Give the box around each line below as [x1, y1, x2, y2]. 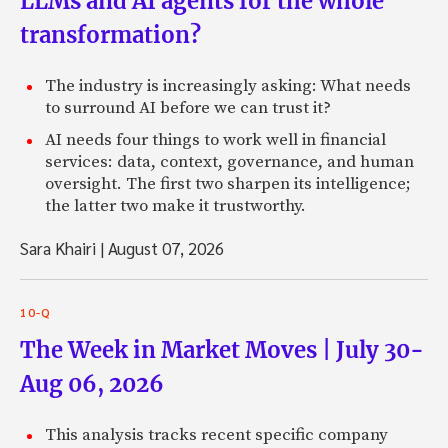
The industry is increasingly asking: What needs [45, 74, 411, 97]
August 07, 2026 [104, 236, 224, 259]
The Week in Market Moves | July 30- [20, 335, 424, 364]
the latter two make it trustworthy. [45, 194, 306, 217]
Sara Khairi [20, 236, 100, 259]
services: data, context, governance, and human [45, 150, 414, 173]
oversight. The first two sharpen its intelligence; [45, 172, 411, 195]
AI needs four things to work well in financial [45, 128, 386, 151]
